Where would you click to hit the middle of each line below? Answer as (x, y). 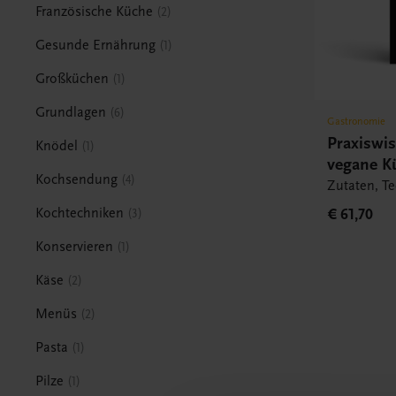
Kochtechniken (80, 213)
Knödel (57, 145)
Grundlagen (71, 112)
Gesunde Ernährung (96, 45)
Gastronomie (357, 121)
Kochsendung (77, 179)
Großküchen (72, 78)
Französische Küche (95, 11)
